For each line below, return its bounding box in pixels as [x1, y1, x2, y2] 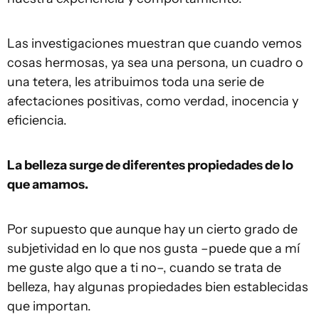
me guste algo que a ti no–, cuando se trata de [7, 260, 281, 276]
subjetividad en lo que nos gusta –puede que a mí [7, 241, 300, 256]
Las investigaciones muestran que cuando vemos [7, 36, 302, 51]
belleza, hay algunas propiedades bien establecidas [7, 279, 308, 295]
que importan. [7, 298, 91, 314]
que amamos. [7, 177, 88, 192]
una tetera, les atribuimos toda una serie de [7, 74, 264, 90]
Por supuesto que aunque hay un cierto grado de [7, 221, 298, 237]
